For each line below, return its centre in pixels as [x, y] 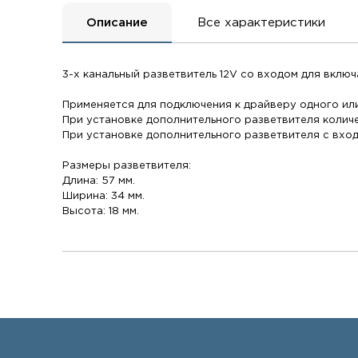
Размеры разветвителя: [127, 166]
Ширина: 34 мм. [104, 196]
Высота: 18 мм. [101, 211]
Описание [117, 23]
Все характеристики [262, 23]
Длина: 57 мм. [99, 181]
